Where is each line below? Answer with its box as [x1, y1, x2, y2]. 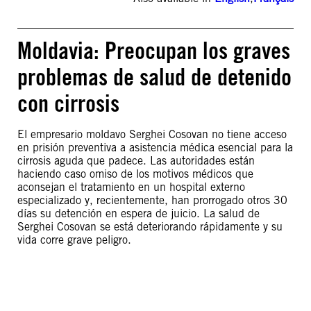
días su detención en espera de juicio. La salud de [17, 207, 260, 220]
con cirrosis [17, 89, 119, 117]
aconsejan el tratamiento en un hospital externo [17, 180, 245, 194]
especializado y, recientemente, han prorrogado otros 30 [17, 194, 287, 207]
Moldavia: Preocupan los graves [17, 36, 290, 65]
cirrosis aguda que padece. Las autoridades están [17, 154, 255, 167]
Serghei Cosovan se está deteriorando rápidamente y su [17, 220, 283, 233]
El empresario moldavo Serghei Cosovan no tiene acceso [17, 128, 287, 141]
